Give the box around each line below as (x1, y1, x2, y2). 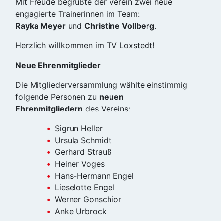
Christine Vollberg (84, 21, 154, 31)
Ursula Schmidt (55, 135, 111, 145)
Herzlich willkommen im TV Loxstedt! (15, 40, 154, 50)
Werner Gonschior (55, 194, 121, 204)
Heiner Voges (55, 159, 105, 169)
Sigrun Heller (55, 123, 103, 133)
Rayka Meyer (15, 21, 66, 31)
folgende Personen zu (15, 92, 99, 102)
